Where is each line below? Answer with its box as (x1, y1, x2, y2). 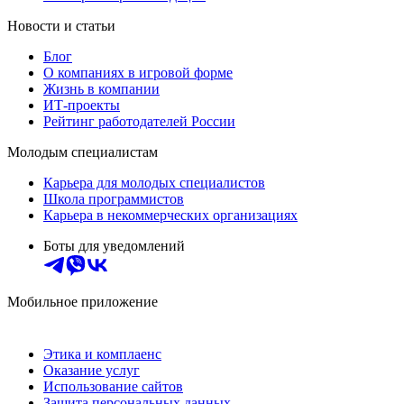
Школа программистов (43, 191, 184, 207)
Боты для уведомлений (43, 238, 185, 254)
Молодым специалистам (7, 144, 158, 161)
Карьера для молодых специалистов (43, 175, 265, 191)
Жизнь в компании (43, 81, 160, 97)
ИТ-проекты (43, 97, 120, 114)
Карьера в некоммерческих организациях (43, 207, 298, 224)
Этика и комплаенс (43, 346, 161, 363)
